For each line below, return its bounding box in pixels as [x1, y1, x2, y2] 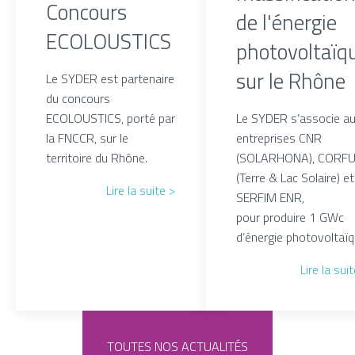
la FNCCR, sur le [46, 128, 129, 147]
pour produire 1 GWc [236, 208, 345, 227]
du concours [46, 88, 111, 108]
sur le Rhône [236, 65, 346, 97]
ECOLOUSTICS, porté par [46, 108, 176, 128]
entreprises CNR [236, 128, 323, 148]
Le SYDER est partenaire [46, 68, 175, 88]
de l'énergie [236, 6, 338, 39]
